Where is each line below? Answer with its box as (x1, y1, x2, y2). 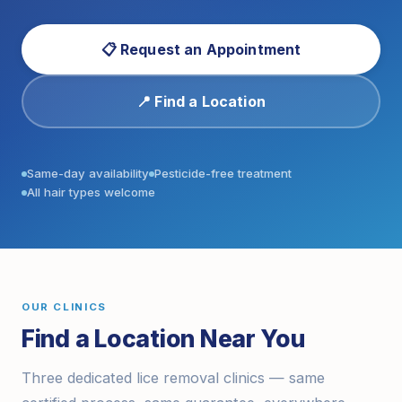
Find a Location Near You (22, 324, 305, 353)
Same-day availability (27, 166, 149, 180)
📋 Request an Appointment (100, 40, 301, 58)
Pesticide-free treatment (154, 166, 292, 180)
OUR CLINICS (22, 301, 107, 313)
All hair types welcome (27, 185, 155, 199)
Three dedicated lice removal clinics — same (22, 369, 325, 387)
